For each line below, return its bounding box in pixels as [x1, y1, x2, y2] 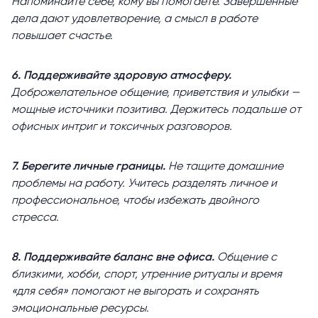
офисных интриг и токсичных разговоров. [11, 121, 232, 133]
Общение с [217, 252, 277, 264]
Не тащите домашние [165, 161, 283, 173]
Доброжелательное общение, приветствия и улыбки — [11, 87, 300, 99]
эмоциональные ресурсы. [11, 303, 149, 315]
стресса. [11, 212, 59, 224]
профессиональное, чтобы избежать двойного [11, 195, 259, 207]
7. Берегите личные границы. [11, 161, 165, 173]
